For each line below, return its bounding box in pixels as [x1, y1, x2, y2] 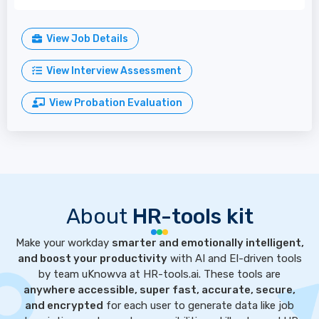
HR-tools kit [132, 204, 253, 229]
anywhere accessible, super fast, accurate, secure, [23, 283, 296, 296]
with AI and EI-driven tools [167, 252, 302, 265]
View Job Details [42, 33, 128, 45]
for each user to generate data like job [103, 299, 294, 312]
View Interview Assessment [42, 65, 182, 77]
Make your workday [15, 236, 112, 249]
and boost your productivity [17, 252, 167, 265]
